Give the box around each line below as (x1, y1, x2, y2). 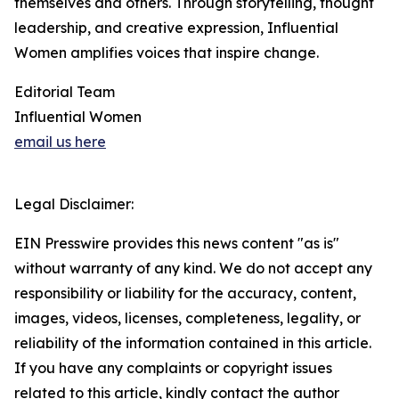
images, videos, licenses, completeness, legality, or (14, 309, 361, 327)
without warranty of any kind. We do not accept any (14, 259, 372, 277)
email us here (14, 133, 106, 151)
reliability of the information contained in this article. (14, 334, 371, 352)
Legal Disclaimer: (14, 195, 134, 213)
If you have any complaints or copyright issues (14, 359, 332, 377)
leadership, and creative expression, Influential (14, 19, 338, 37)
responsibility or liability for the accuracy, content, (14, 284, 356, 302)
